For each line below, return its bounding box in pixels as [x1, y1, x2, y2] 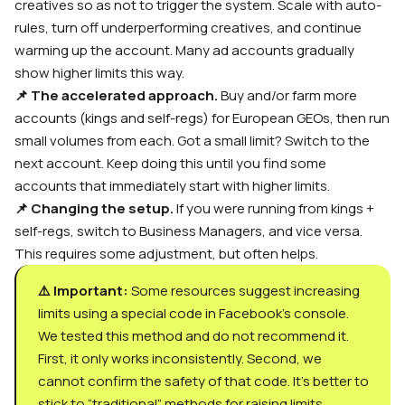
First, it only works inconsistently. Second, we [38, 348, 322, 368]
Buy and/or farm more [218, 85, 357, 105]
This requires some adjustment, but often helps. [14, 243, 318, 263]
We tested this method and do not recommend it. [38, 325, 349, 345]
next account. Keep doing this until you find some [14, 153, 326, 173]
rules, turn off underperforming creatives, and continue [14, 17, 362, 37]
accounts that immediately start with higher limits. [14, 175, 330, 195]
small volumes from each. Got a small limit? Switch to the [14, 130, 370, 150]
